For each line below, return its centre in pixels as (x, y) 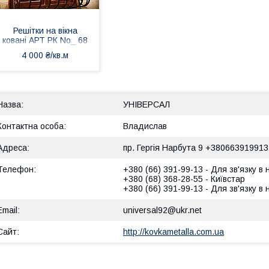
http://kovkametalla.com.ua (174, 232)
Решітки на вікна (45, 31)
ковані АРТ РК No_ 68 (45, 40)
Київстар (228, 179)
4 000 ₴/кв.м (45, 55)
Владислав (145, 126)
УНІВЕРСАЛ (147, 104)
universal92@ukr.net (162, 210)
